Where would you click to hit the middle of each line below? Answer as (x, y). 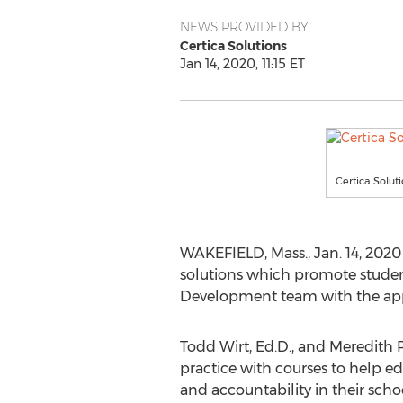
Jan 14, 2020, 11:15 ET (242, 64)
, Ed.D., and (289, 347)
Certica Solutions (233, 46)
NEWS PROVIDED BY (244, 27)
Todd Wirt (214, 347)
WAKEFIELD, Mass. (243, 253)
